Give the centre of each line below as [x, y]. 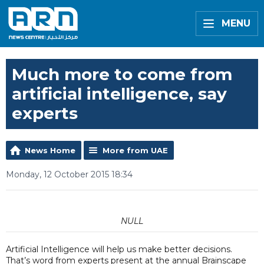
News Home [50, 150]
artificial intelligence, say [119, 94]
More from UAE [135, 150]
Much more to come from [122, 74]
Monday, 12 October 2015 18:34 [69, 174]
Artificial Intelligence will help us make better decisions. [119, 249]
